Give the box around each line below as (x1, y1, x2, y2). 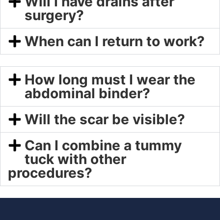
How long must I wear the (24, 71, 195, 88)
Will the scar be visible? (24, 111, 185, 128)
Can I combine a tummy (24, 137, 182, 154)
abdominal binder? (24, 85, 150, 102)
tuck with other (24, 151, 126, 168)
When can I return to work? (24, 33, 205, 50)
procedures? (8, 165, 92, 182)
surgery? (24, 7, 84, 24)
